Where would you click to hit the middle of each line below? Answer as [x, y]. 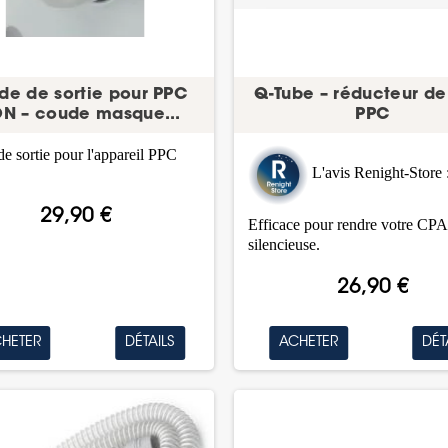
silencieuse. [284, 245]
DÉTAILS [149, 342]
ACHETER [309, 342]
